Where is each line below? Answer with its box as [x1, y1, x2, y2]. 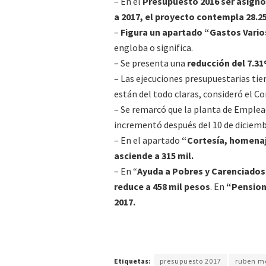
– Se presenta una [114, 57, 185, 69]
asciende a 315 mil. [114, 150, 194, 161]
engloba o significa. [114, 42, 193, 53]
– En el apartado [114, 134, 182, 146]
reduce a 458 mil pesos [114, 180, 210, 192]
